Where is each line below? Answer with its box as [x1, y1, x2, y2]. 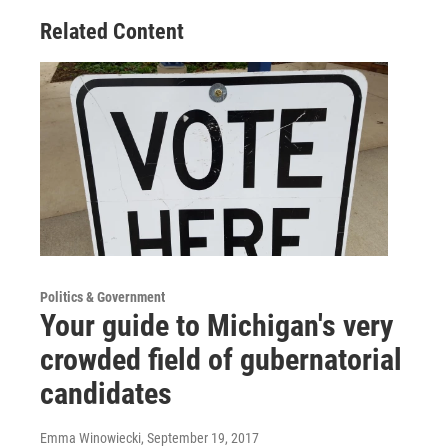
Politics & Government [40, 289, 165, 306]
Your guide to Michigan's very [40, 308, 393, 344]
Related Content [40, 19, 184, 45]
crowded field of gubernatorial [40, 342, 402, 378]
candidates [40, 376, 172, 412]
